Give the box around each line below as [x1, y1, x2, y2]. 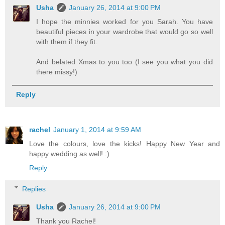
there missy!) [36, 67, 78, 76]
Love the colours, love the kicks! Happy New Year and [29, 140, 220, 148]
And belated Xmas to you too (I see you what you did [36, 57, 213, 66]
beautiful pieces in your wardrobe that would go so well [36, 27, 213, 36]
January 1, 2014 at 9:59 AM [53, 126, 141, 134]
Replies [22, 184, 46, 193]
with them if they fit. [36, 37, 98, 46]
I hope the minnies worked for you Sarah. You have [36, 17, 213, 26]
